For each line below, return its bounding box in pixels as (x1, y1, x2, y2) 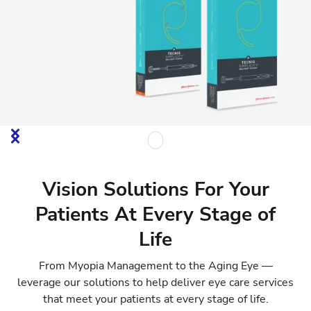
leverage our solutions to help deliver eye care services (17, 274, 294, 290)
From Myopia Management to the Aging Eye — (38, 258, 273, 274)
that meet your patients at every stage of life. (42, 291, 269, 307)
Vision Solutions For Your (42, 176, 269, 203)
